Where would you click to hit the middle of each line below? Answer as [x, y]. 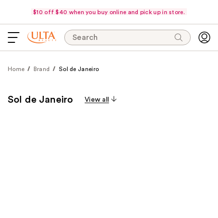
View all [97, 100]
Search [85, 37]
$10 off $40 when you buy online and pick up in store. [109, 12]
